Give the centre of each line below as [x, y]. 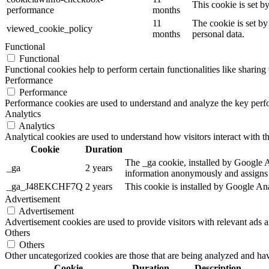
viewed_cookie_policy [50, 28]
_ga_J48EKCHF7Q [45, 186]
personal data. [218, 34]
